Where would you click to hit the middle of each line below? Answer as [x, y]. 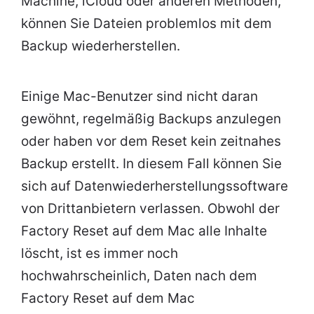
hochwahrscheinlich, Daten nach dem [139, 276]
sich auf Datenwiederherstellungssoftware [155, 186]
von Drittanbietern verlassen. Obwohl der [150, 209]
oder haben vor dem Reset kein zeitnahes [151, 142]
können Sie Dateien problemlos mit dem [146, 24]
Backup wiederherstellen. [101, 46]
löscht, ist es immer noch [100, 254]
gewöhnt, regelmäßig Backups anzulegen [151, 119]
